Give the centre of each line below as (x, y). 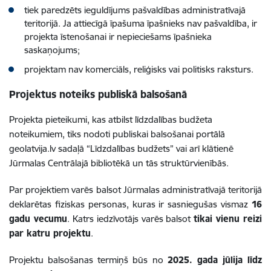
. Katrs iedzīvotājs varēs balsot (130, 218)
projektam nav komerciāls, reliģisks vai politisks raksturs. (139, 69)
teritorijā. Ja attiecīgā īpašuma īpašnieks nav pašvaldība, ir (141, 23)
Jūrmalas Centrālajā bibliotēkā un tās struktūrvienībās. (119, 163)
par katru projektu (50, 233)
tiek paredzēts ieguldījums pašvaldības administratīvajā (135, 10)
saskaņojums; (52, 50)
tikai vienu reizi (228, 218)
